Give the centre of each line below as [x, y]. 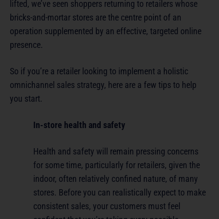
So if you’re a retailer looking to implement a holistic [99, 71]
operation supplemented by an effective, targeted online [106, 31]
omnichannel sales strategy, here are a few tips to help [103, 85]
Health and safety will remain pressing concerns [116, 152]
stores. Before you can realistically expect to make [120, 193]
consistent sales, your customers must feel [107, 206]
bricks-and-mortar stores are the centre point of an [96, 18]
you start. [26, 99]
